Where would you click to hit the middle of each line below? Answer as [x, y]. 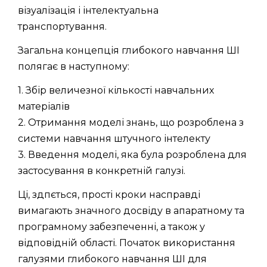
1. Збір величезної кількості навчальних [116, 90]
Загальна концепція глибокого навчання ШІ [129, 50]
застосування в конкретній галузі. [102, 170]
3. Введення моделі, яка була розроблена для [132, 154]
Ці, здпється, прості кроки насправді [109, 194]
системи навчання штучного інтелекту [114, 138]
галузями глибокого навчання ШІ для [112, 259]
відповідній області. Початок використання [127, 243]
